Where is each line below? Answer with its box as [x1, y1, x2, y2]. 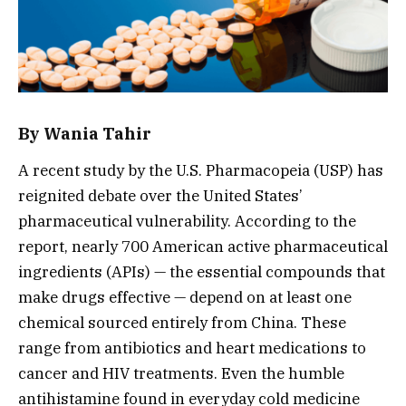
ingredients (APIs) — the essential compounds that [18, 262, 385, 283]
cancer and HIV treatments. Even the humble [18, 363, 344, 384]
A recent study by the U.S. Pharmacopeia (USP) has [18, 160, 383, 181]
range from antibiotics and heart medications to [18, 338, 366, 359]
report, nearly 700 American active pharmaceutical [18, 237, 388, 257]
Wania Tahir [43, 121, 151, 144]
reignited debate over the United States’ [18, 186, 303, 207]
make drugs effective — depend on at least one [18, 287, 352, 308]
